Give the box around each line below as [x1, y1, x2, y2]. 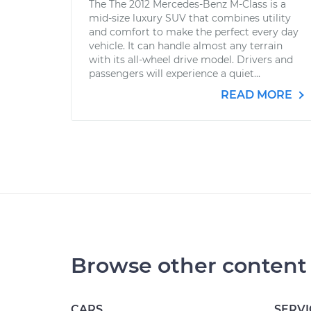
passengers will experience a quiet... [89, 67, 260, 80]
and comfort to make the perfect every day [89, 26, 299, 38]
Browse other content [71, 253, 307, 278]
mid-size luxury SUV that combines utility [89, 12, 291, 24]
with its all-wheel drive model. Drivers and [89, 53, 293, 66]
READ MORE [221, 88, 295, 101]
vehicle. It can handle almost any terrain [89, 40, 283, 52]
